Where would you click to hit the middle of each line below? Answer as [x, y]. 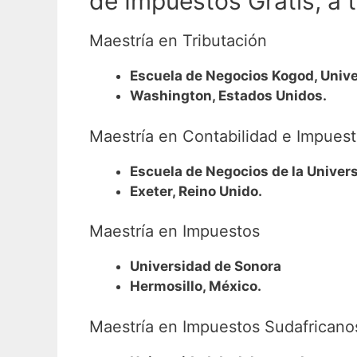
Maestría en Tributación [178, 41]
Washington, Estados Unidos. [228, 96]
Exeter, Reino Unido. [196, 191]
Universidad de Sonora [206, 267]
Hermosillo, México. [196, 286]
